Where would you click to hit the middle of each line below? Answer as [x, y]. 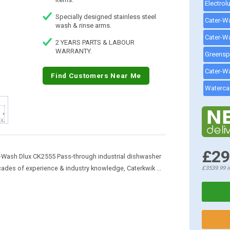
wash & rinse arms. [83, 25]
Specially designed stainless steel [106, 17]
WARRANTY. [73, 51]
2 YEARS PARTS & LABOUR [95, 42]
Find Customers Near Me [96, 75]
